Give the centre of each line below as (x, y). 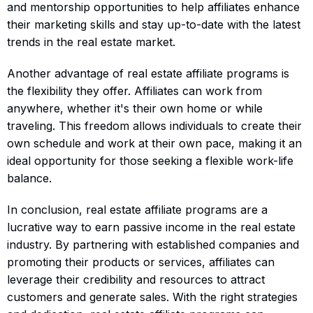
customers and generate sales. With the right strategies (152, 297)
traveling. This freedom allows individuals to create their (154, 125)
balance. (29, 178)
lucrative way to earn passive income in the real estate (151, 227)
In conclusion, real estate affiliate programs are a (137, 209)
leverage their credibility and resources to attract (136, 279)
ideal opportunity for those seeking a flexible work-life (150, 160)
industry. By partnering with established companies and (153, 244)
